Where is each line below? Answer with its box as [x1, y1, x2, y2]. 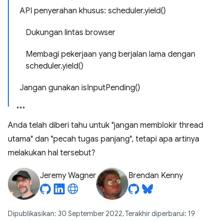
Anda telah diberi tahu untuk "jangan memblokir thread [8, 120, 203, 130]
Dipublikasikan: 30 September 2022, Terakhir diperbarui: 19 [8, 209, 195, 218]
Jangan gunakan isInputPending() [20, 83, 140, 93]
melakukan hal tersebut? [8, 148, 95, 158]
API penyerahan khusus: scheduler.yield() [20, 6, 166, 16]
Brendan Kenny [128, 171, 183, 181]
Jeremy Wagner [40, 171, 96, 181]
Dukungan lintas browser [26, 28, 115, 37]
